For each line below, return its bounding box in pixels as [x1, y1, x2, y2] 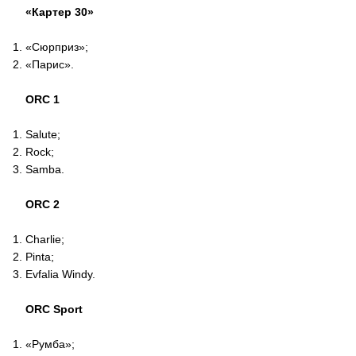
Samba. [25, 163, 64, 176]
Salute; [25, 128, 60, 141]
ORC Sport [25, 303, 83, 315]
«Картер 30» [25, 6, 94, 18]
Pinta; [25, 250, 54, 263]
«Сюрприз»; [25, 41, 88, 53]
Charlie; [25, 233, 64, 246]
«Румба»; [25, 338, 75, 350]
